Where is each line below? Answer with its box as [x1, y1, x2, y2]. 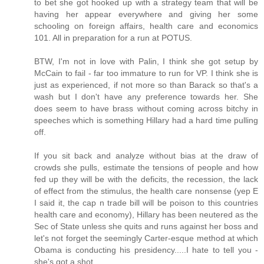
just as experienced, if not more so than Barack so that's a [34, 80, 258, 90]
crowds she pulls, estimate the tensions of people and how [34, 163, 258, 173]
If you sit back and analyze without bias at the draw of [34, 151, 258, 161]
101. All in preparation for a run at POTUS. [34, 33, 192, 43]
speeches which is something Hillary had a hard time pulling [34, 115, 258, 126]
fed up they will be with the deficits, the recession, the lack [34, 174, 258, 184]
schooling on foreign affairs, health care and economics [34, 21, 258, 31]
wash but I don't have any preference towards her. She [34, 92, 258, 102]
